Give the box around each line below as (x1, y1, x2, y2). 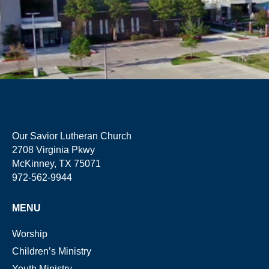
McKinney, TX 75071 (12, 159, 101, 169)
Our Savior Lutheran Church (12, 131, 131, 142)
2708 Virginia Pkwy (12, 145, 95, 156)
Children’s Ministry (12, 246, 91, 257)
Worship (12, 229, 47, 240)
